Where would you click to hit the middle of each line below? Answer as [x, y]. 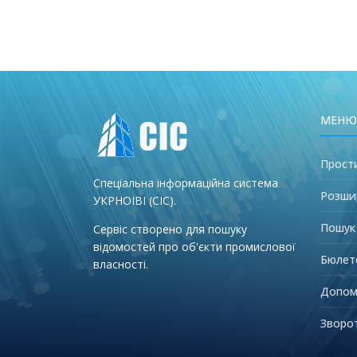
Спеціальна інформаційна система [186, 182]
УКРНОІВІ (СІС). [135, 200]
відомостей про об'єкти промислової [194, 246]
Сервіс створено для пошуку [170, 229]
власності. [121, 264]
